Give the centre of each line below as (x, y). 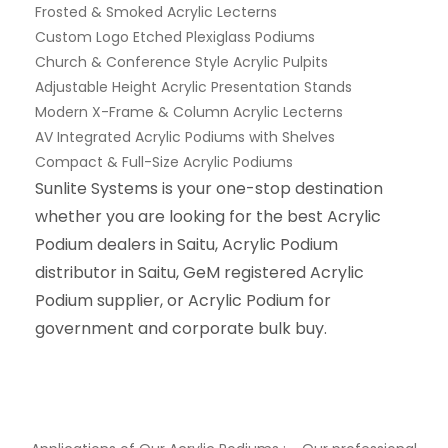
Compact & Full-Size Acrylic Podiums (164, 162)
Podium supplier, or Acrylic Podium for (183, 300)
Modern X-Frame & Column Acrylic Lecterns (189, 112)
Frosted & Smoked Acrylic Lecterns (156, 12)
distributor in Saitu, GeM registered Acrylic (199, 272)
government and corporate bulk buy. (181, 328)
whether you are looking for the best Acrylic (208, 216)
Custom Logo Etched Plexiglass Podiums (175, 37)
